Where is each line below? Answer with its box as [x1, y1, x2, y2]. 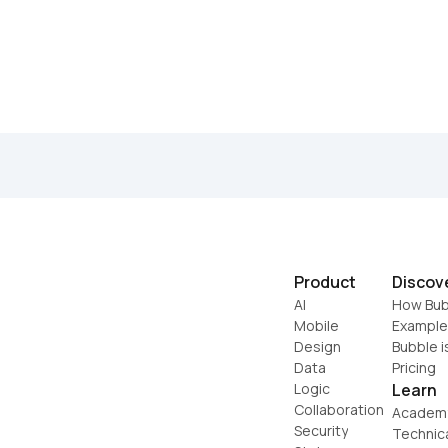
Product [294, 270, 356, 293]
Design [294, 336, 341, 356]
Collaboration [294, 399, 384, 419]
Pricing [392, 357, 436, 377]
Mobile [294, 315, 339, 335]
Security [294, 420, 348, 440]
